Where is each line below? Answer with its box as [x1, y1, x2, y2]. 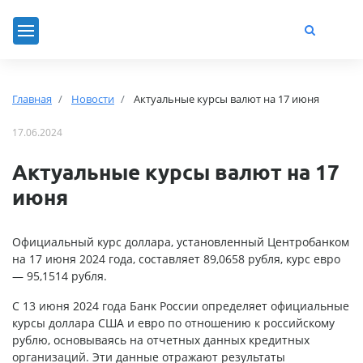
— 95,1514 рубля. [12, 267, 107, 284]
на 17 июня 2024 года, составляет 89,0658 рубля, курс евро [12, 250, 340, 267]
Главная [12, 91, 52, 106]
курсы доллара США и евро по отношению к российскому [12, 314, 335, 331]
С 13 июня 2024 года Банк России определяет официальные [12, 297, 349, 314]
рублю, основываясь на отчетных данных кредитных [12, 331, 310, 348]
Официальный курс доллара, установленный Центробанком [12, 233, 349, 250]
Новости [71, 91, 114, 106]
